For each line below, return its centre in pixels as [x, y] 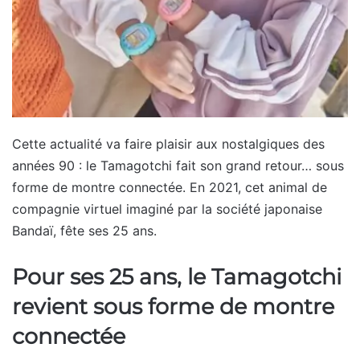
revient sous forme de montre [173, 306]
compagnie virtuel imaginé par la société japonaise [167, 209]
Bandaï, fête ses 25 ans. [84, 230]
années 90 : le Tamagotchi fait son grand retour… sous [178, 165]
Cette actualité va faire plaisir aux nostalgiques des [168, 143]
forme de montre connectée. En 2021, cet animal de [170, 187]
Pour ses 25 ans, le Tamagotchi [177, 276]
